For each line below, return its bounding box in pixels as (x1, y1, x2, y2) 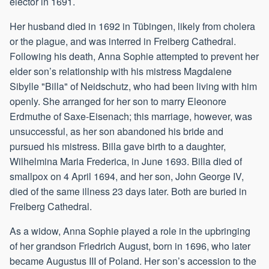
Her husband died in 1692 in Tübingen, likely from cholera (10, 19, 255, 34)
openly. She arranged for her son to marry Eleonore (10, 94, 226, 109)
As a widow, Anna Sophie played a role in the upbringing (10, 224, 250, 238)
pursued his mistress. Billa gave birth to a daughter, (10, 139, 226, 154)
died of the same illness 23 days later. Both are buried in (10, 184, 247, 199)
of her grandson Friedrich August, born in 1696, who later (10, 239, 250, 253)
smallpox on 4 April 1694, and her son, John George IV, (10, 169, 244, 184)
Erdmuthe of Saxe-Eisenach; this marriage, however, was (10, 109, 252, 124)
